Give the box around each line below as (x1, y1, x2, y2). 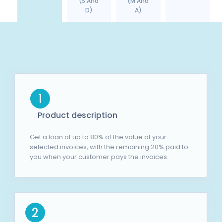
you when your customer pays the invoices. (30, 152, 168, 162)
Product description (38, 109, 117, 121)
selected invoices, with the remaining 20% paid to (30, 142, 188, 152)
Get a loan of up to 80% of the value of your (30, 132, 166, 142)
